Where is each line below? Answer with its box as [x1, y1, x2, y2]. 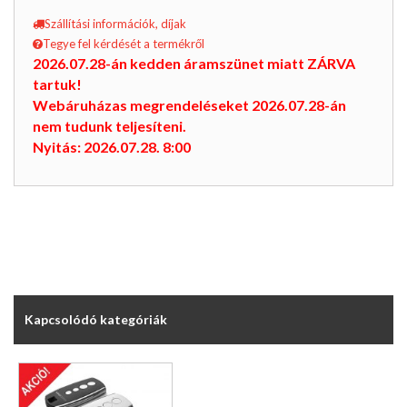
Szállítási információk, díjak [45, 16, 186, 32]
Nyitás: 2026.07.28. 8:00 [33, 138, 191, 156]
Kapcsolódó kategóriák [25, 311, 167, 327]
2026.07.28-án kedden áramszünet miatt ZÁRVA [33, 55, 355, 73]
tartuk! [33, 75, 82, 94]
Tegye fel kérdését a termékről [43, 36, 204, 52]
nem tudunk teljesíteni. [33, 117, 186, 135]
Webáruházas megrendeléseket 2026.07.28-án [33, 96, 346, 114]
